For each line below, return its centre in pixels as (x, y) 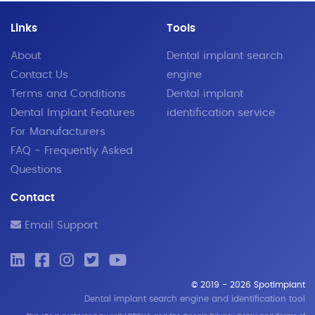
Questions (36, 170)
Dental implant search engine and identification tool (194, 298)
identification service (221, 113)
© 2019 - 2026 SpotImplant (248, 284)
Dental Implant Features (72, 113)
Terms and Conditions (68, 94)
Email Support (59, 226)
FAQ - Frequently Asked (71, 151)
